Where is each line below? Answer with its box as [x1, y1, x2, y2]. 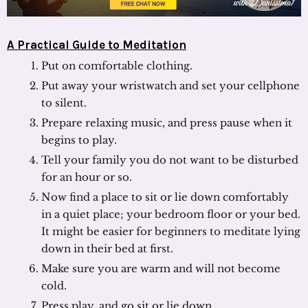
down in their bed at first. [41, 241, 173, 255]
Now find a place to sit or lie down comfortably [41, 190, 289, 203]
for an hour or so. [41, 170, 132, 184]
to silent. [41, 96, 87, 109]
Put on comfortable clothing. [41, 58, 192, 72]
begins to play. [41, 133, 117, 146]
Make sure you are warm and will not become [41, 261, 280, 275]
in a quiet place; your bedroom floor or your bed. [41, 207, 300, 221]
